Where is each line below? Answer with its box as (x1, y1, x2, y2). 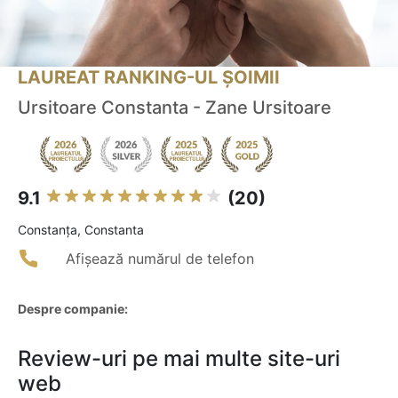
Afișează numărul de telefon (66, 250, 254, 268)
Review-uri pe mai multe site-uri (18, 346, 340, 372)
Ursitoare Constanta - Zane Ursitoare (18, 97, 331, 119)
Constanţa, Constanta (18, 222, 144, 238)
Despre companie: (18, 301, 128, 317)
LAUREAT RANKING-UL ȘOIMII (18, 67, 280, 89)
